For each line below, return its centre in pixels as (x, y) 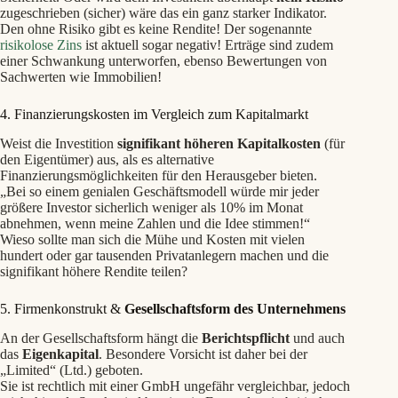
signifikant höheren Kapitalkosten (219, 143)
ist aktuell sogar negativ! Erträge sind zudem (207, 45)
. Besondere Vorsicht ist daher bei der (203, 354)
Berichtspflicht (246, 338)
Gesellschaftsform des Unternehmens (235, 308)
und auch (317, 338)
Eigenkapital (60, 354)
